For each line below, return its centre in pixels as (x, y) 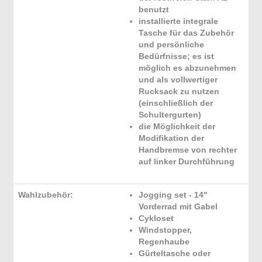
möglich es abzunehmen (187, 68)
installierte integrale (178, 21)
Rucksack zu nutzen (179, 91)
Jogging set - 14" (173, 195)
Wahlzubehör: (46, 195)
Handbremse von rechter (188, 150)
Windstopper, (165, 230)
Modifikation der (171, 138)
